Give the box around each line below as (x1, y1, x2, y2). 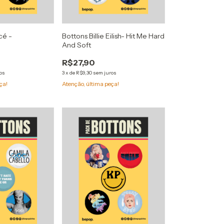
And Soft (61, 40, 91, 49)
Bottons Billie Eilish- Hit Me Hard (61, 31, 164, 40)
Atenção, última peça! (61, 79, 119, 87)
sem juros (92, 69, 116, 76)
